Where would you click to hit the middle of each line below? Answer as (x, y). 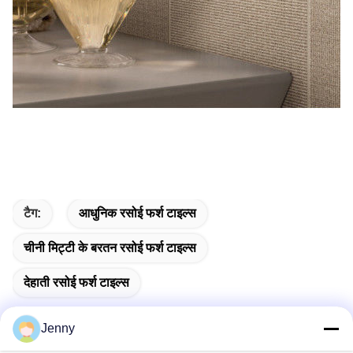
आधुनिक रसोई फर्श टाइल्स (137, 213)
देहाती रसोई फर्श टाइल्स (76, 282)
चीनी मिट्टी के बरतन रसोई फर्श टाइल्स (110, 248)
